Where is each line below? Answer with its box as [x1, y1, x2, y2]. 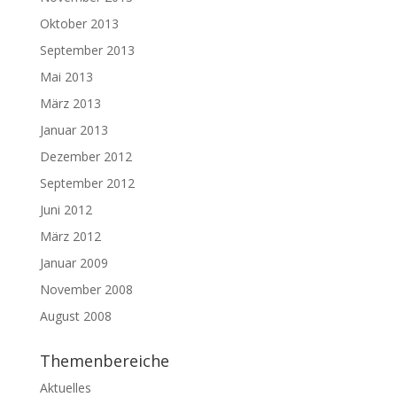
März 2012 [39, 227, 101, 245]
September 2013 [39, 41, 135, 58]
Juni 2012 [39, 200, 92, 218]
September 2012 [39, 174, 135, 191]
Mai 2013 [39, 67, 93, 85]
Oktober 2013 [39, 14, 119, 32]
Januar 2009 [39, 253, 108, 271]
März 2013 [39, 94, 101, 112]
